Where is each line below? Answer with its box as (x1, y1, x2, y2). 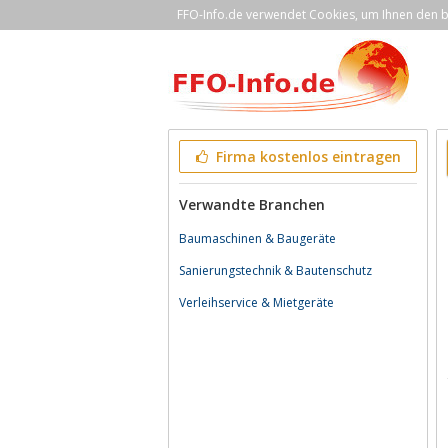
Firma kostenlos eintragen (211, 147, 401, 166)
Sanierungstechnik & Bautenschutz (179, 262, 372, 279)
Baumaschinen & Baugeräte (179, 230, 336, 247)
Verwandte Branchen (179, 195, 325, 214)
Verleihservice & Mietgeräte (179, 294, 334, 311)
